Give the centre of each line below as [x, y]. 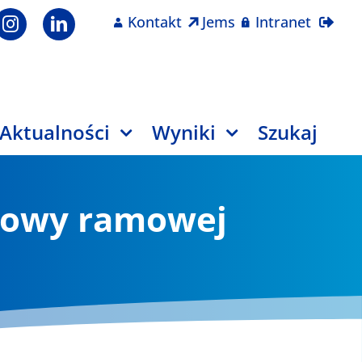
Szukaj [288, 132]
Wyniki [184, 132]
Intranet [284, 22]
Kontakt [155, 22]
